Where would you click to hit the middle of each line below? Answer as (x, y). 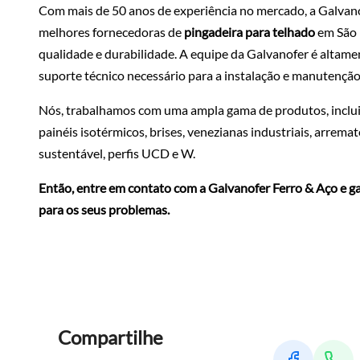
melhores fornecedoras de (111, 31)
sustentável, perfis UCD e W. (117, 153)
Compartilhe (110, 337)
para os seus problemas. (104, 209)
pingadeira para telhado (250, 31)
